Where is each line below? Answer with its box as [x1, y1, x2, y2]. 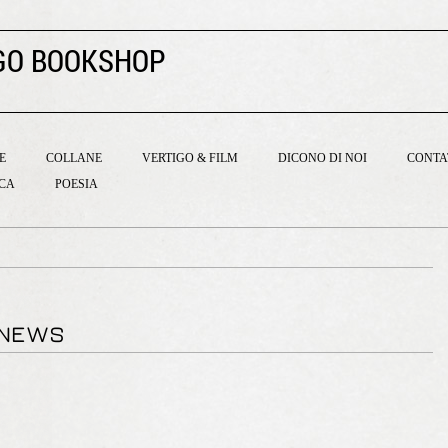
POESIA [55, 177, 98, 191]
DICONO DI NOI [278, 151, 367, 165]
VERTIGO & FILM [142, 151, 238, 165]
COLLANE [46, 151, 102, 165]
